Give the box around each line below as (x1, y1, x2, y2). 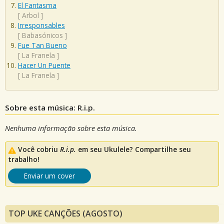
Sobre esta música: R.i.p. (5, 102, 95, 112)
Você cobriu (18, 144, 60, 154)
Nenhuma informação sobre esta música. (5, 123, 137, 133)
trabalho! (8, 154, 39, 164)
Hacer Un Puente (18, 60, 70, 70)
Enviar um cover (24, 171, 75, 181)
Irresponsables (18, 20, 65, 30)
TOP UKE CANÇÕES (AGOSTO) (8, 208, 122, 219)
